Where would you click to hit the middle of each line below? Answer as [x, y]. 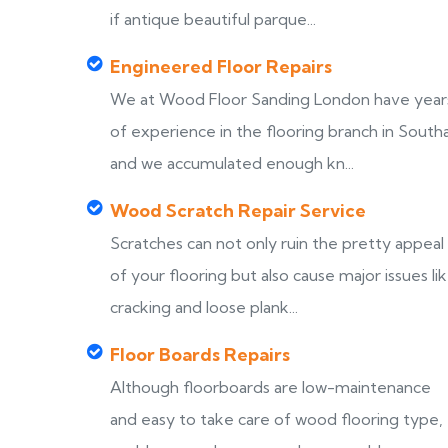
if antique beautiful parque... [213, 19]
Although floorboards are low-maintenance [270, 387]
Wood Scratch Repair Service [238, 210]
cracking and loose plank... [204, 307]
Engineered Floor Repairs [221, 66]
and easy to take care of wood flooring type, [276, 419]
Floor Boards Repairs [200, 354]
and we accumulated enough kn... [232, 163]
